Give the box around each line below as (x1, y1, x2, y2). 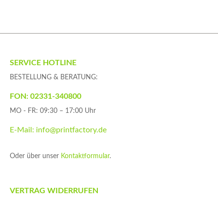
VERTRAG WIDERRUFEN (10, 187, 98, 195)
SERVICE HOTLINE (10, 59, 76, 67)
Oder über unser (10, 153, 61, 160)
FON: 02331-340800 (10, 92, 81, 101)
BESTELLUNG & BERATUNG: (10, 74, 98, 81)
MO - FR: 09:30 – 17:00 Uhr (10, 108, 96, 115)
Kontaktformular (61, 153, 109, 160)
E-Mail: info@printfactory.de (10, 126, 107, 134)
